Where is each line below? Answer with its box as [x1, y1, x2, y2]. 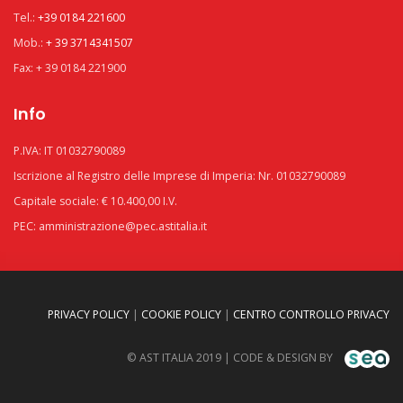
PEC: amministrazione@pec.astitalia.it [13, 219, 207, 234]
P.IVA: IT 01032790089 [13, 143, 125, 158]
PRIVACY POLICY [48, 307, 130, 322]
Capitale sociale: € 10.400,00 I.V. [13, 193, 177, 209]
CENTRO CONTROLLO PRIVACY [233, 307, 390, 322]
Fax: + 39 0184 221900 [13, 60, 126, 76]
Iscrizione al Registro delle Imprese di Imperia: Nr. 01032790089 [13, 168, 345, 184]
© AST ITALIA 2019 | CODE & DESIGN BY [127, 350, 336, 366]
